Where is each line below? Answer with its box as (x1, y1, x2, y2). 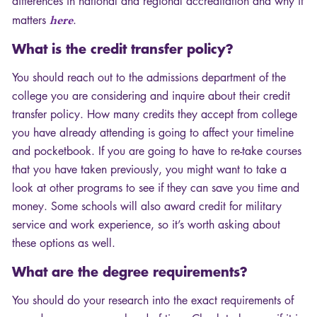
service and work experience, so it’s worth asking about (12, 217, 280, 233)
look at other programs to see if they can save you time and (12, 180, 299, 196)
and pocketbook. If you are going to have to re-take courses (12, 144, 301, 159)
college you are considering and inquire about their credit (12, 88, 290, 104)
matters (12, 13, 50, 28)
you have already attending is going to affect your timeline (12, 125, 294, 141)
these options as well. (12, 236, 115, 251)
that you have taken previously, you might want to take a (12, 162, 287, 178)
